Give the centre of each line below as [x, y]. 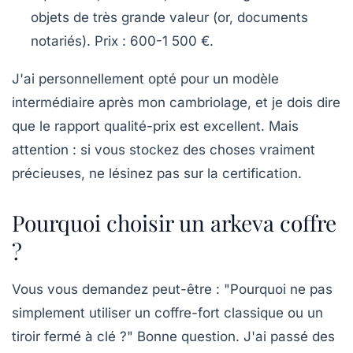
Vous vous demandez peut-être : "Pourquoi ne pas [172, 289]
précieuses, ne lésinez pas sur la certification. [157, 173]
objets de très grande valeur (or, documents [169, 17]
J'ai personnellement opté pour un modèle [145, 78]
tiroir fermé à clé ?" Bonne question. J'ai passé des [173, 336]
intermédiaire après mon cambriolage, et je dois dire [176, 102]
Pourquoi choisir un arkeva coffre [174, 222]
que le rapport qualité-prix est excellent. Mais [155, 126]
